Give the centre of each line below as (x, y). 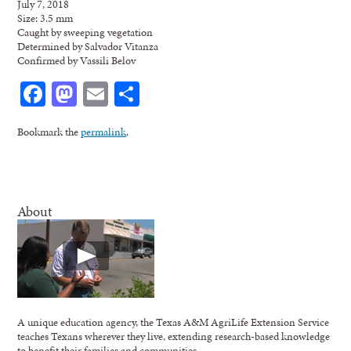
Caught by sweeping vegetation (85, 32)
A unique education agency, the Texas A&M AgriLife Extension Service (174, 322)
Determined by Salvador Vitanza (88, 46)
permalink (104, 131)
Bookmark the (49, 131)
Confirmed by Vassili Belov (77, 60)
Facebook (94, 93)
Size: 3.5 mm (45, 18)
